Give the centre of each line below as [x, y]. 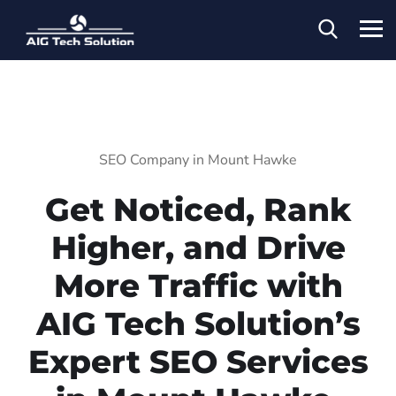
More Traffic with [198, 285]
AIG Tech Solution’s [198, 323]
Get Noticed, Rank [198, 209]
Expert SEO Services [198, 361]
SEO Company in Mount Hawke [198, 160]
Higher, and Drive [198, 247]
